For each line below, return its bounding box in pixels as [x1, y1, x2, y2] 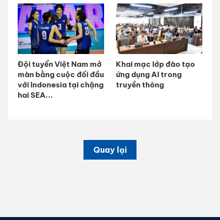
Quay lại [93, 145, 127, 155]
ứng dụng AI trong [116, 70, 182, 80]
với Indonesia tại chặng [18, 80, 104, 90]
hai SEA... [18, 90, 53, 100]
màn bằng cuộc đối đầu [18, 70, 104, 80]
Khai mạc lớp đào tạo [116, 59, 195, 69]
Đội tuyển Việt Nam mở [18, 59, 102, 69]
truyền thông [116, 80, 164, 90]
